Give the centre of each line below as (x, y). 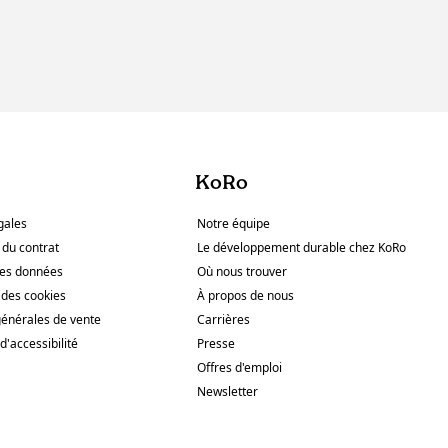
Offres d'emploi (240, 368)
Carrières (224, 320)
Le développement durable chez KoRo (302, 248)
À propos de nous (246, 296)
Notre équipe (234, 224)
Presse (216, 344)
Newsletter (228, 392)
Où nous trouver (242, 272)
